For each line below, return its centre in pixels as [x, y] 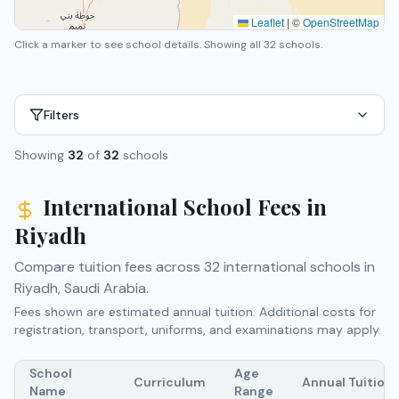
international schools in [297, 266]
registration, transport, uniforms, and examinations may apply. [198, 329]
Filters [61, 114]
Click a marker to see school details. [109, 44]
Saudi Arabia [105, 288]
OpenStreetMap [341, 21]
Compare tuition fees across [109, 266]
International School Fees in [185, 206]
